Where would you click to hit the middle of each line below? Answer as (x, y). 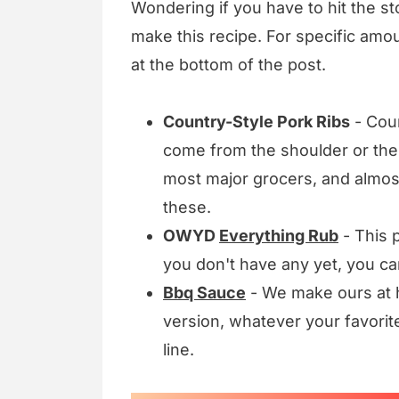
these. (187, 208)
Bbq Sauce (204, 293)
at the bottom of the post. (228, 65)
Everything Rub (279, 236)
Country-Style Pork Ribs (256, 122)
